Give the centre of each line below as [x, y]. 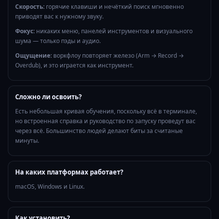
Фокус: [25, 31]
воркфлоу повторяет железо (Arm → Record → [118, 56]
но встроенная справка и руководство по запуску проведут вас [105, 121]
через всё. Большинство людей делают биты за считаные [99, 131]
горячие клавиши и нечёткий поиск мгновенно [114, 7]
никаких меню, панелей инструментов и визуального [114, 31]
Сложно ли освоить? [48, 97]
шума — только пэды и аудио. [58, 41]
